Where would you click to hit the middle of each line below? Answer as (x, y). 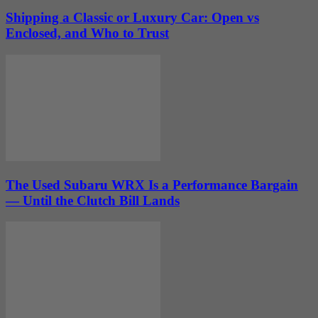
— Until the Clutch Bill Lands (93, 200)
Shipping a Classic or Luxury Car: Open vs (132, 18)
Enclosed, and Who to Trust (87, 33)
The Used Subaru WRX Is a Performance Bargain (152, 185)
